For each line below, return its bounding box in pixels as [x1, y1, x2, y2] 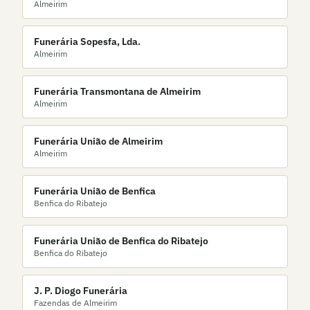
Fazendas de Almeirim [34, 298, 117, 308]
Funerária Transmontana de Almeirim [34, 85, 201, 98]
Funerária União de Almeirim [34, 135, 163, 147]
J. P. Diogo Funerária [34, 284, 127, 297]
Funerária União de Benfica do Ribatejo [34, 235, 208, 247]
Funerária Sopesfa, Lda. [34, 35, 140, 48]
